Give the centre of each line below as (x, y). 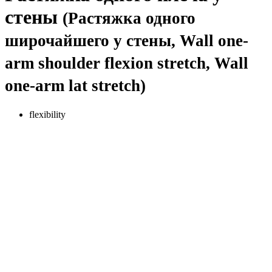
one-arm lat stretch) (75, 86)
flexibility (47, 114)
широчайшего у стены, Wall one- (127, 41)
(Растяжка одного (129, 19)
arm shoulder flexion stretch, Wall (127, 63)
